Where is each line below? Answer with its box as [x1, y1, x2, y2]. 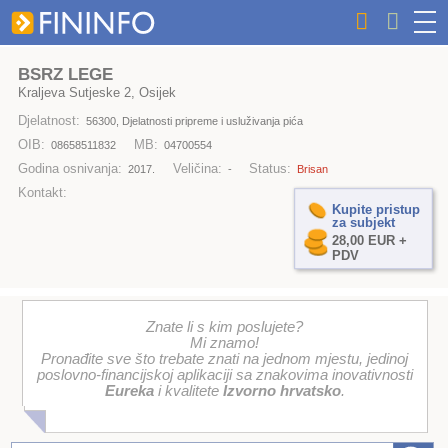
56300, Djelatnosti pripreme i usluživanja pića [86, 115, 304, 128]
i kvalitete [153, 383, 223, 400]
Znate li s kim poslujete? [146, 319, 304, 336]
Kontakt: [17, 185, 67, 201]
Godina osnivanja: [17, 161, 122, 177]
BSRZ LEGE [17, 64, 113, 84]
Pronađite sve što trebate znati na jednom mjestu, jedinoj [41, 351, 409, 368]
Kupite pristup [331, 201, 420, 217]
